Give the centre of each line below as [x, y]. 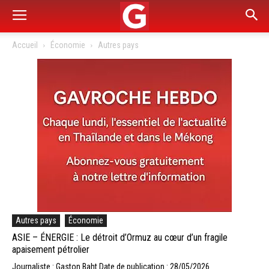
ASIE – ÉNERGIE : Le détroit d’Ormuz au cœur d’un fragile [120, 237]
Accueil [25, 45]
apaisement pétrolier [51, 249]
